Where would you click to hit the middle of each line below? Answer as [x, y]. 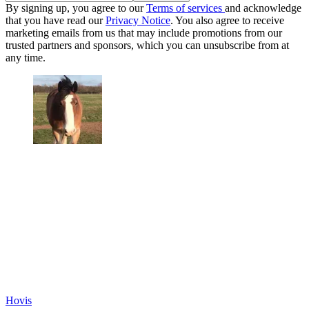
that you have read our [56, 21]
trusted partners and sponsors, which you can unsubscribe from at [147, 46]
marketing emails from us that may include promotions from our [144, 33]
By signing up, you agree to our [76, 8]
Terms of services [186, 8]
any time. [26, 58]
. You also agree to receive [227, 21]
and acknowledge [263, 8]
